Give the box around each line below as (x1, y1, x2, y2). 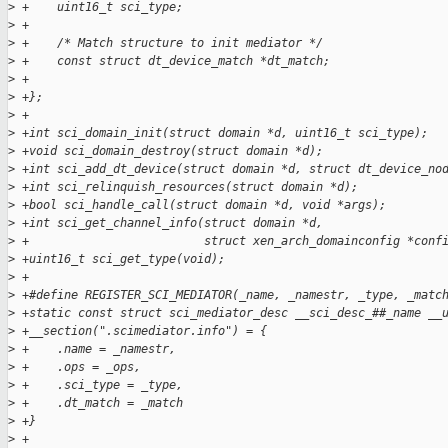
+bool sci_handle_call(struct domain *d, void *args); (15, 198, 386, 213)
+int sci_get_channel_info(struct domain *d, (15, 216, 323, 231)
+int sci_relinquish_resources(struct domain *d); (15, 180, 358, 195)
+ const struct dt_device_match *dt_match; (15, 54, 330, 69)
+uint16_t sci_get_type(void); (15, 252, 225, 267)
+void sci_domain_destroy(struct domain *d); (15, 144, 323, 159)
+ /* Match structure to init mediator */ (15, 36, 323, 51)
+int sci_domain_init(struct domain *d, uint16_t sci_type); (15, 126, 428, 141)
